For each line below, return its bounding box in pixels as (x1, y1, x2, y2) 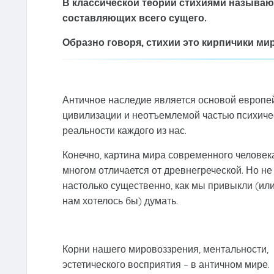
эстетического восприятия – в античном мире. (62, 258, 270, 271)
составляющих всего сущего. (62, 12, 207, 24)
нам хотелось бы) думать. (62, 194, 178, 207)
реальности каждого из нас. (62, 124, 187, 137)
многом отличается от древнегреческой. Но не (62, 164, 272, 177)
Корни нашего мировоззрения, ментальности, (62, 243, 268, 256)
